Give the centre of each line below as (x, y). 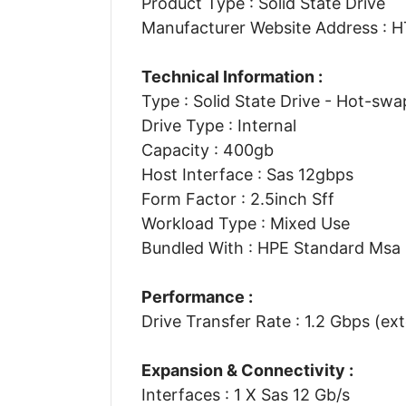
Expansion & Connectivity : (247, 370)
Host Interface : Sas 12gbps (247, 174)
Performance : (197, 296)
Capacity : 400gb (207, 150)
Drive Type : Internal (218, 125)
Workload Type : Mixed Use (245, 223)
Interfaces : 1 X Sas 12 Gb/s (245, 394)
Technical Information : (232, 76)
